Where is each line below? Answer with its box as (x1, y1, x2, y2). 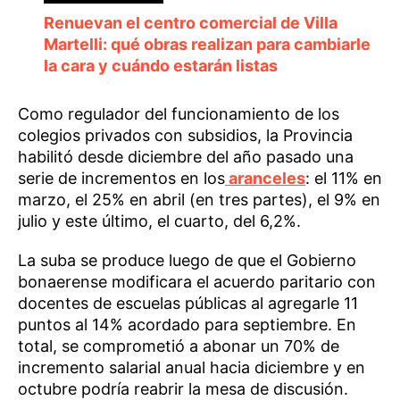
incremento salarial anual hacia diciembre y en (18, 358, 365, 378)
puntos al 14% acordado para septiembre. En (18, 315, 356, 335)
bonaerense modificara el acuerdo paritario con (18, 272, 376, 292)
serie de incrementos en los (18, 169, 225, 188)
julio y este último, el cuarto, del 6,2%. (18, 212, 301, 231)
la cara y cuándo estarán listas (43, 56, 278, 76)
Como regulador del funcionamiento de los (18, 104, 339, 124)
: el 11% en (305, 169, 382, 188)
